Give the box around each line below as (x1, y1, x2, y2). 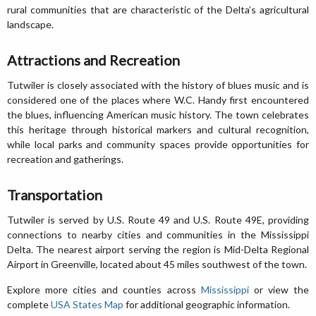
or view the (248, 283, 310, 296)
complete (7, 298, 51, 310)
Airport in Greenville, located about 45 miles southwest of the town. (7, 257, 307, 270)
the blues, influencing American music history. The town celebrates (7, 108, 309, 121)
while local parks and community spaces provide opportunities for (7, 138, 309, 150)
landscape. (7, 18, 54, 30)
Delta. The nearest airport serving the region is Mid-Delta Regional (7, 243, 309, 255)
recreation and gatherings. (7, 152, 123, 165)
